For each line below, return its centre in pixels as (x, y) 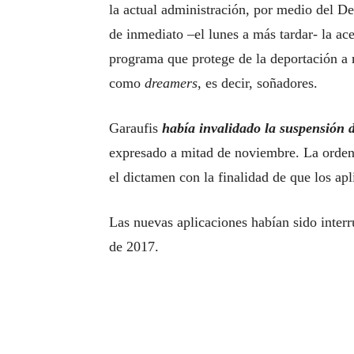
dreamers (171, 83)
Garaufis (134, 128)
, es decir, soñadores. (258, 83)
